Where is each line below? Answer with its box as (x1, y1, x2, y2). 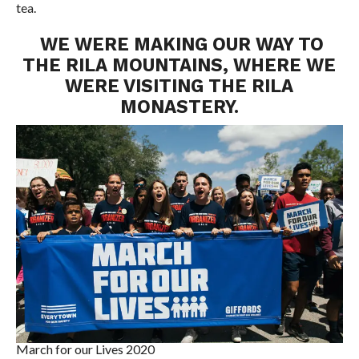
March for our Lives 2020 (15, 341, 155, 357)
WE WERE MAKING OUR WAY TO (34, 33, 324, 54)
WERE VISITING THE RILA (65, 75, 294, 96)
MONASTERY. (119, 95, 239, 117)
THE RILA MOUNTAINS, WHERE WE (22, 54, 337, 75)
